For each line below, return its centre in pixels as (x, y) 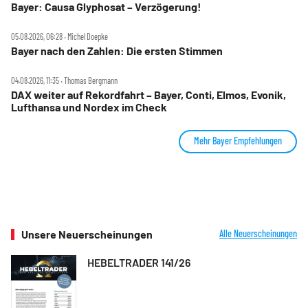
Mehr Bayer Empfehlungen (238, 140)
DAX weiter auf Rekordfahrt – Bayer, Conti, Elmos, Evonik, (148, 94)
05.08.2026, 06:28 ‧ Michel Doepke (59, 36)
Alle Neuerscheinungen (258, 233)
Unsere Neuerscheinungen (87, 234)
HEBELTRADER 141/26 (139, 262)
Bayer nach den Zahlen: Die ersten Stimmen (117, 50)
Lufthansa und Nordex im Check (89, 107)
